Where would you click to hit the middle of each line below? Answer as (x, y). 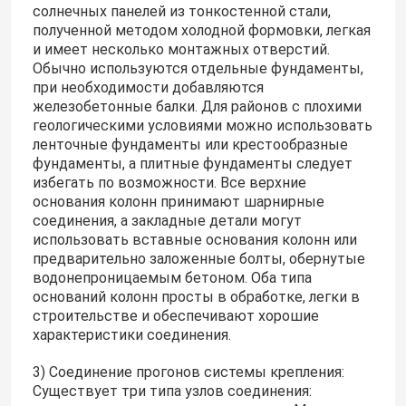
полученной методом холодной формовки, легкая (201, 31)
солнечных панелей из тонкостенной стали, (181, 12)
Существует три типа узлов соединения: (172, 391)
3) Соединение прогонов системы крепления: (188, 372)
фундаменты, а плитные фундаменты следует (192, 164)
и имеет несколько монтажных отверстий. (181, 50)
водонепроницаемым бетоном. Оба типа (172, 278)
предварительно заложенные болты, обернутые (198, 259)
